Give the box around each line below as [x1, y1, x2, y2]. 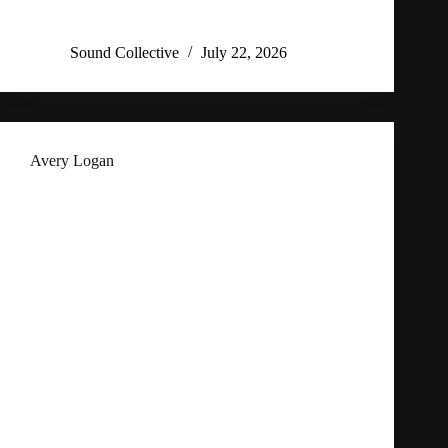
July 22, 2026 [201, 44, 287, 62]
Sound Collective [70, 44, 179, 62]
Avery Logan [30, 152, 114, 170]
